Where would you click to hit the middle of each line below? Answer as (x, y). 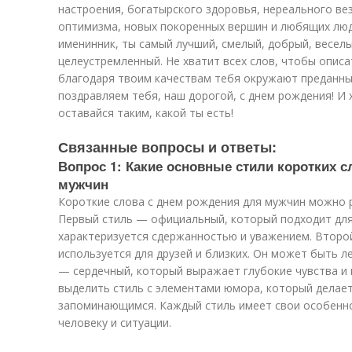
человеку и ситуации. (115, 323)
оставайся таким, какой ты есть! (146, 113)
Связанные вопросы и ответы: (167, 147)
